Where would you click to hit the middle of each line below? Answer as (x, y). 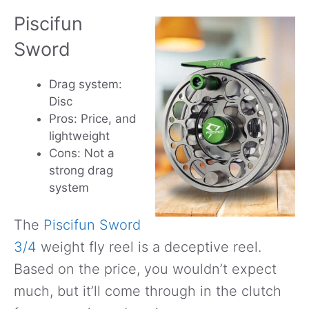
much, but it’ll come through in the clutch (148, 291)
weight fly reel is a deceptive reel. (149, 247)
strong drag (81, 170)
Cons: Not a (82, 153)
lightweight (79, 136)
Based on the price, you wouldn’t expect (145, 269)
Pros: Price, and (93, 118)
